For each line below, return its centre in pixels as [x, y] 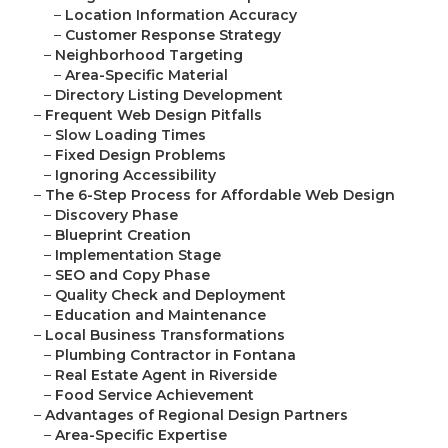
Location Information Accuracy [181, 15]
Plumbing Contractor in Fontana [175, 355]
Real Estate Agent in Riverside [166, 375]
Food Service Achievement [154, 395]
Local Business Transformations [165, 335]
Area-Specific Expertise [141, 435]
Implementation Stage [138, 255]
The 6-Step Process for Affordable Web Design [220, 195]
